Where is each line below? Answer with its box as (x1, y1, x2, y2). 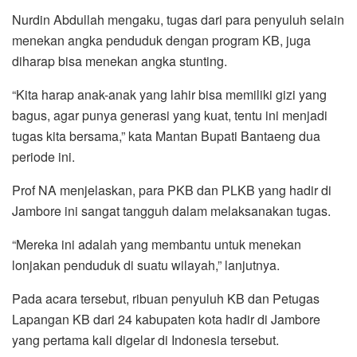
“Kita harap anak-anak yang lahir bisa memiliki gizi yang (12, 85, 327, 104)
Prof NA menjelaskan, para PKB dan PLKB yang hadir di (12, 181, 331, 200)
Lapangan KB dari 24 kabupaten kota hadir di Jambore (12, 310, 320, 329)
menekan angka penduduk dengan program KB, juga (12, 31, 311, 50)
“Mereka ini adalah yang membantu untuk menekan (12, 235, 301, 254)
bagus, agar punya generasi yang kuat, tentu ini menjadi (12, 106, 328, 125)
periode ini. (12, 147, 75, 167)
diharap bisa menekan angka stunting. (12, 52, 227, 71)
